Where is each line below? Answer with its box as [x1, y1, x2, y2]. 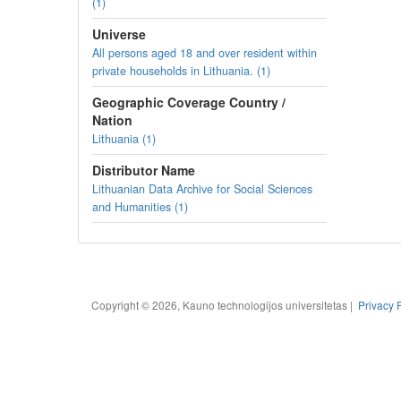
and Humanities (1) [92, 199, 188, 215]
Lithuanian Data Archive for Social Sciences [92, 181, 312, 197]
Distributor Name [92, 161, 195, 179]
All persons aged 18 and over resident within [92, 45, 317, 61]
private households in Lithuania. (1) [92, 63, 270, 79]
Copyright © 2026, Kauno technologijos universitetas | [91, 297, 358, 312]
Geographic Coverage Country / [92, 93, 286, 111]
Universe [92, 25, 146, 43]
